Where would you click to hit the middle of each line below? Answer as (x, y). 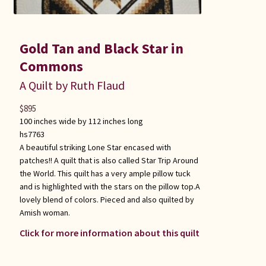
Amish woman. (45, 212)
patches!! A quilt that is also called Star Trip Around (109, 160)
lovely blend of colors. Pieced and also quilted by (107, 199)
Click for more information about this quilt (109, 232)
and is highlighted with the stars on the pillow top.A (110, 186)
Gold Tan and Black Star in (101, 48)
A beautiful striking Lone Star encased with (95, 147)
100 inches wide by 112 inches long (81, 121)
